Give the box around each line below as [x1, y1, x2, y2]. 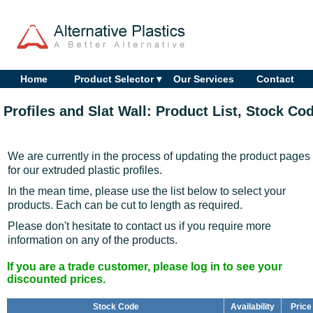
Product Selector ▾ [74, 73, 162, 85]
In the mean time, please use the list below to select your [8, 184, 286, 197]
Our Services [173, 73, 235, 85]
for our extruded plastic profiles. [8, 163, 162, 176]
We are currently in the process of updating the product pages [8, 150, 310, 162]
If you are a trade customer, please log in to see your [7, 260, 282, 272]
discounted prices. [7, 272, 105, 285]
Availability [231, 302, 275, 311]
